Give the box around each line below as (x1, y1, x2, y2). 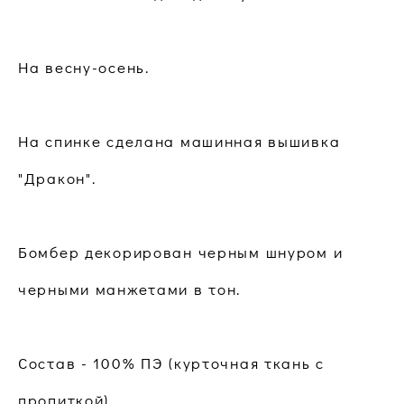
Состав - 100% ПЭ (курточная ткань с (18, 353, 325, 374)
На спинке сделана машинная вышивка (18, 131, 341, 152)
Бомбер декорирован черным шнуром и (18, 242, 344, 263)
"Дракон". (18, 168, 96, 189)
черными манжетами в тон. (18, 279, 242, 300)
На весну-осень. (18, 57, 150, 78)
